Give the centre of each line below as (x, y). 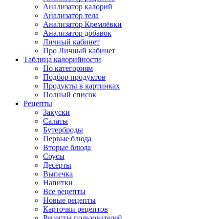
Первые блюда (67, 139)
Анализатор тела (71, 16)
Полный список (70, 95)
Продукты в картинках (81, 86)
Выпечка (58, 174)
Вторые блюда (67, 148)
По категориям (68, 68)
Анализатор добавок (77, 33)
